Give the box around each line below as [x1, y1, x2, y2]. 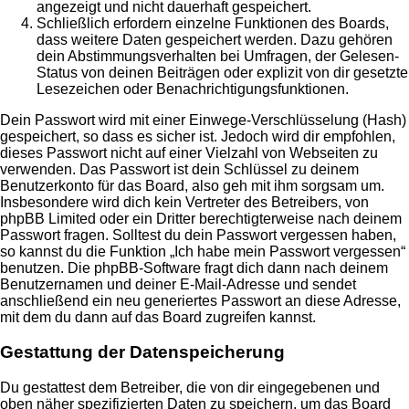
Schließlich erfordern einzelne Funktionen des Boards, [37, 15, 389, 31]
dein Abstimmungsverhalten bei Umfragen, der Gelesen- [37, 47, 399, 64]
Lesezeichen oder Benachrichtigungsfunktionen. [37, 80, 349, 97]
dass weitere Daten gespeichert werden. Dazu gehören [37, 31, 393, 47]
